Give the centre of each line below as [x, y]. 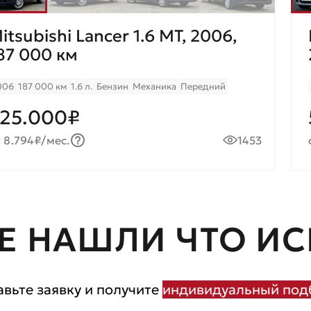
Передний [203, 86]
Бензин [112, 86]
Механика [154, 86]
